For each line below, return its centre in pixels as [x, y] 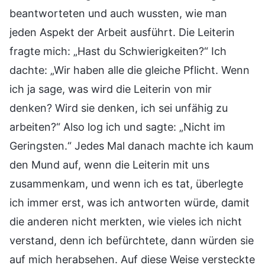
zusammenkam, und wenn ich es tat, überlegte [126, 183]
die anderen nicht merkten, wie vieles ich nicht [126, 221]
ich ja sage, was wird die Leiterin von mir [111, 89]
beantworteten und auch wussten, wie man [118, 13]
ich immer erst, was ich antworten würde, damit [130, 202]
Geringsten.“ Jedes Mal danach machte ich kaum [132, 146]
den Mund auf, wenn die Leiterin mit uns [109, 164]
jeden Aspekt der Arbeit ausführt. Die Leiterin [122, 32]
